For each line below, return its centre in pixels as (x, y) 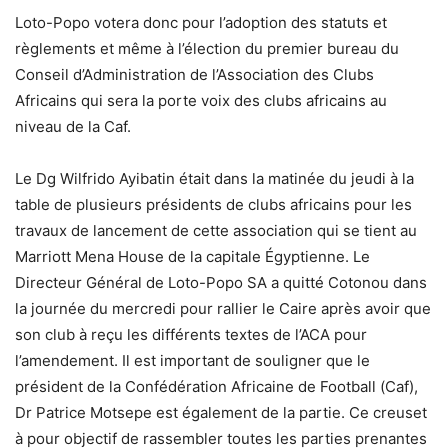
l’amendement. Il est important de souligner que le (192, 360)
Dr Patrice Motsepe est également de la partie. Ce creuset (221, 412)
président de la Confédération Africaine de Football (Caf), (216, 386)
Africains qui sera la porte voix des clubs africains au (201, 100)
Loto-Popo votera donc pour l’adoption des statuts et (201, 22)
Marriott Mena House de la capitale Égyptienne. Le (192, 256)
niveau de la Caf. (73, 126)
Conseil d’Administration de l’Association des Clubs (194, 74)
